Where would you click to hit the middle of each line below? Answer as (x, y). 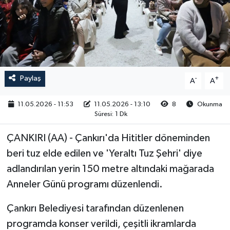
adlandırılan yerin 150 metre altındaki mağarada (110, 169)
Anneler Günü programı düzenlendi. (84, 185)
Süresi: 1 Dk (111, 114)
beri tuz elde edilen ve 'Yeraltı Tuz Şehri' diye (104, 154)
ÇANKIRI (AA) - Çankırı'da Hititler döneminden (108, 138)
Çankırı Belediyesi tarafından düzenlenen (95, 209)
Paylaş (30, 79)
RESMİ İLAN (52, 18)
